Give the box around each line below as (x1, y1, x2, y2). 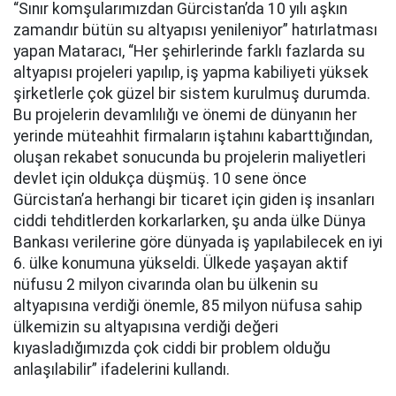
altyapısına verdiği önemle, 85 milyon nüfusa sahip (13, 297, 362, 315)
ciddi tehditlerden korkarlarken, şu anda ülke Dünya (13, 212, 366, 230)
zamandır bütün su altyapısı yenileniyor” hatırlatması (13, 21, 377, 39)
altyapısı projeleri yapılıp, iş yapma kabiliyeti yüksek (13, 64, 369, 81)
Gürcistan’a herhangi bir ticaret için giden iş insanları (13, 191, 375, 209)
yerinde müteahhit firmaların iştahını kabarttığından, (13, 127, 372, 145)
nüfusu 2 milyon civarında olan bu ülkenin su (13, 276, 318, 293)
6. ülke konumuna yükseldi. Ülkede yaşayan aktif (13, 255, 348, 272)
